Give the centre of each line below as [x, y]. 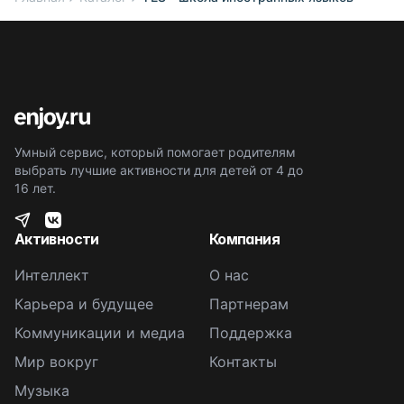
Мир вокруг [56, 362]
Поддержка [251, 333]
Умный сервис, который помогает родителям [155, 152]
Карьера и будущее [84, 304]
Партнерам [249, 304]
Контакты [243, 362]
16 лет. [35, 188]
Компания [244, 239]
